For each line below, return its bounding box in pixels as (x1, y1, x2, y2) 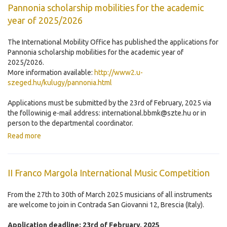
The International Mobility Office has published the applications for (8, 38, 218, 47)
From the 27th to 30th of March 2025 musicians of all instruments (8, 191, 212, 199)
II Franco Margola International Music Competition (8, 168, 210, 178)
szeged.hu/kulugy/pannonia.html (8, 79, 112, 87)
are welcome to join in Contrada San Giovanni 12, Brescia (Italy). (8, 201, 204, 209)
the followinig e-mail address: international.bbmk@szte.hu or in (8, 109, 206, 118)
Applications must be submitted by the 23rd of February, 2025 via (8, 99, 211, 107)
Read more (8, 132, 41, 140)
